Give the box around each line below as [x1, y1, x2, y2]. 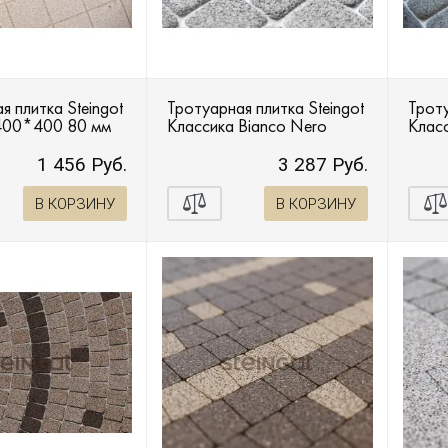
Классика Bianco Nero [166, 114, 327, 138]
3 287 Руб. [277, 153, 368, 177]
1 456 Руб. [36, 153, 127, 177]
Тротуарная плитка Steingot [166, 96, 364, 120]
